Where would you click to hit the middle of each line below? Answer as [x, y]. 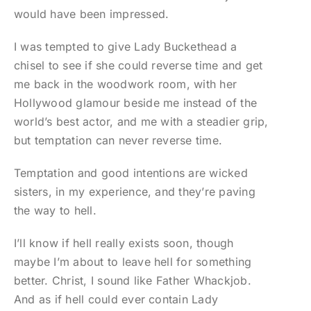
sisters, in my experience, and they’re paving [134, 192]
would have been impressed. [91, 14]
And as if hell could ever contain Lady [116, 300]
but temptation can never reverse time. [118, 141]
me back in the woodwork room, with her [125, 84]
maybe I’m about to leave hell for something [133, 262]
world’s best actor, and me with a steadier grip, [141, 122]
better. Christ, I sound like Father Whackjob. [132, 281]
